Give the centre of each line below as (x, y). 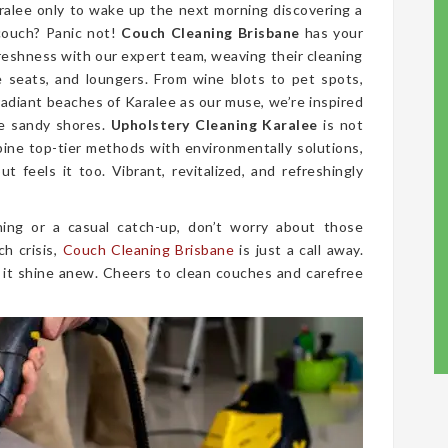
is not (340, 124)
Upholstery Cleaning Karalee (214, 124)
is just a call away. (299, 249)
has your (331, 32)
